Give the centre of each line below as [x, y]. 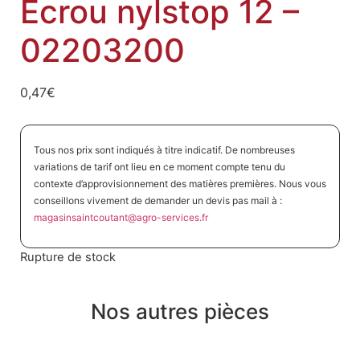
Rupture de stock [68, 257]
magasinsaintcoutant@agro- [97, 218]
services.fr [184, 218]
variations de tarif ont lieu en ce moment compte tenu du [159, 167]
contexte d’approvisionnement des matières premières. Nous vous [180, 184]
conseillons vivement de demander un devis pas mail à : [157, 201]
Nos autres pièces [180, 311]
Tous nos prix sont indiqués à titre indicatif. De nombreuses [164, 150]
